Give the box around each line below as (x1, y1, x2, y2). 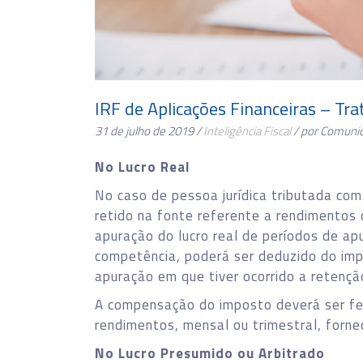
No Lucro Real (95, 156, 190, 177)
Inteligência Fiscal (203, 122, 291, 140)
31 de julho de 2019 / (95, 122, 203, 140)
